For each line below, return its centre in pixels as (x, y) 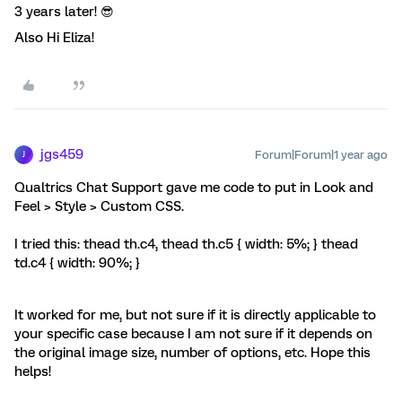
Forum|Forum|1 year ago (321, 154)
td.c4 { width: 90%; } (77, 262)
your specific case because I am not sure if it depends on (193, 333)
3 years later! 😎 (64, 11)
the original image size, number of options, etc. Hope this (192, 352)
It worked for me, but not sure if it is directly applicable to (195, 315)
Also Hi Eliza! (54, 37)
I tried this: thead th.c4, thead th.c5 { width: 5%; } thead (186, 244)
